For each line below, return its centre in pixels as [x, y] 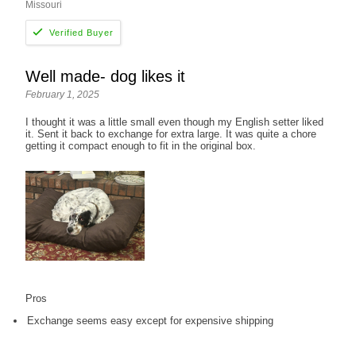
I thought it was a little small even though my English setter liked [175, 122]
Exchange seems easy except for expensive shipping [151, 321]
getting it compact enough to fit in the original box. [141, 146]
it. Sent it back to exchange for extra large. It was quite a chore [171, 134]
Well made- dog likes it [106, 77]
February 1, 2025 [63, 95]
